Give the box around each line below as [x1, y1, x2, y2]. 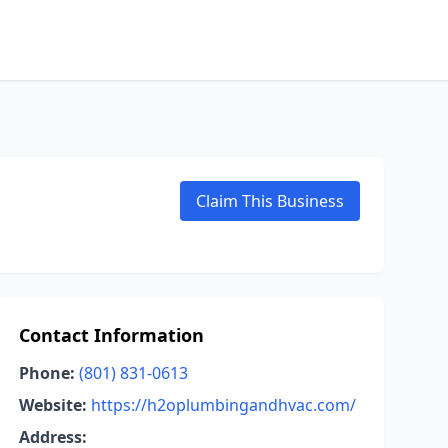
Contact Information [18, 323, 204, 347]
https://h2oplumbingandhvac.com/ [90, 394, 356, 416]
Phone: [18, 362, 75, 384]
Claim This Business [196, 190, 344, 212]
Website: [18, 394, 87, 416]
